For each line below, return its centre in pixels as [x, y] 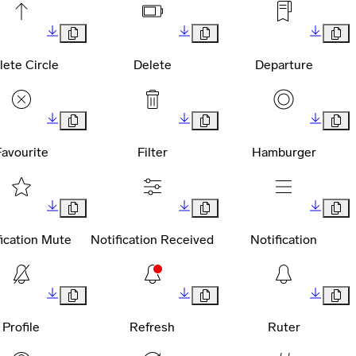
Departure [284, 64]
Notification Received [153, 239]
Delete [152, 64]
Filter [152, 152]
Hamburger [284, 152]
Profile [21, 327]
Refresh [153, 327]
